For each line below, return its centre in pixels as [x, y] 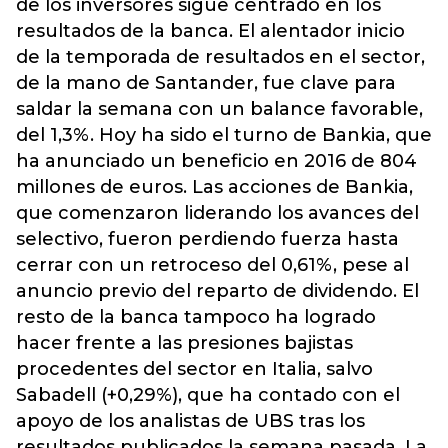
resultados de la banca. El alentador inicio [210, 31]
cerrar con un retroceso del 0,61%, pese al [212, 265]
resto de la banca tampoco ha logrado [196, 317]
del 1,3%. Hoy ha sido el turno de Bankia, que [224, 135]
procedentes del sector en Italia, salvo [194, 369]
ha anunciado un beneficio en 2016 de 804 [216, 161]
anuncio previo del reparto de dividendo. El [217, 291]
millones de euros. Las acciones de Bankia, [214, 187]
